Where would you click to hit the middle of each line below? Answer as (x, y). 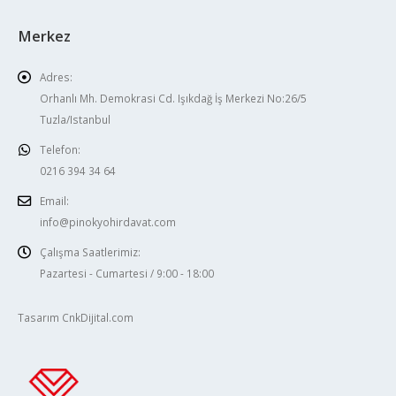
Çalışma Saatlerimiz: (90, 251)
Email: (54, 200)
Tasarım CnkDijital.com (76, 317)
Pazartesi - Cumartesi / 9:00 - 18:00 (127, 273)
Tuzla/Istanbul (75, 119)
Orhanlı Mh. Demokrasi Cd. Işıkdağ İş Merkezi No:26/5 (173, 98)
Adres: (56, 76)
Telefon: (60, 149)
